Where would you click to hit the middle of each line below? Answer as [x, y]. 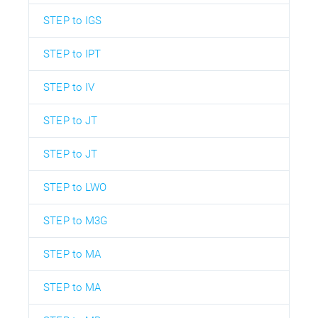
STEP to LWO [75, 188]
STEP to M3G [76, 221]
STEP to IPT [72, 54]
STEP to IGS [73, 21]
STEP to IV [69, 88]
